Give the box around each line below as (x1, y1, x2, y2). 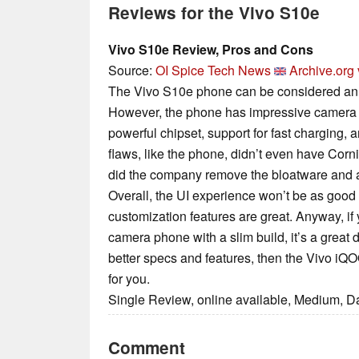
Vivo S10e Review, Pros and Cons (108, 40, 313, 59)
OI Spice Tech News (155, 61, 271, 80)
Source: (108, 61, 155, 80)
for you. (108, 269, 150, 288)
